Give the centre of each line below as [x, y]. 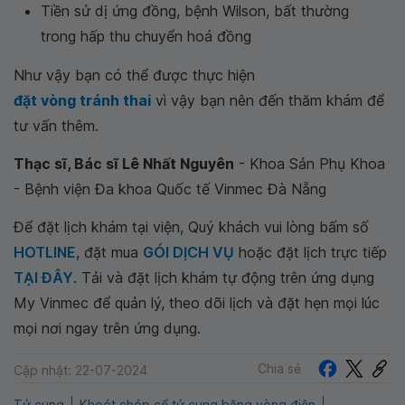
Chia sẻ [279, 368]
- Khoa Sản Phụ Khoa [310, 164]
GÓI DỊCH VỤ [188, 252]
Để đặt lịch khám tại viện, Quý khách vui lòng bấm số [191, 227]
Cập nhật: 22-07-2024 [80, 371]
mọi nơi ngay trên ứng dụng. [107, 328]
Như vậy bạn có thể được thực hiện [134, 75]
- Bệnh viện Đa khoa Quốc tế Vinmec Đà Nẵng [170, 189]
